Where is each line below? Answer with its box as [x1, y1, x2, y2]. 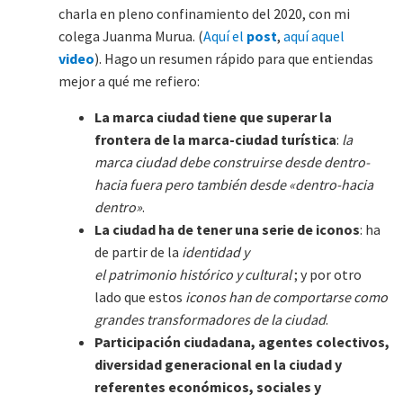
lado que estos [94, 288, 185, 306]
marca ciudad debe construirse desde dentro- [94, 153, 370, 171]
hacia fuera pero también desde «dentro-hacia [94, 175, 373, 193]
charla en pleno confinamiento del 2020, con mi [58, 4, 350, 22]
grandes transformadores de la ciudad [94, 310, 326, 328]
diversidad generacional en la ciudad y [94, 355, 342, 373]
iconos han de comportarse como [185, 288, 388, 306]
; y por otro [291, 265, 362, 283]
